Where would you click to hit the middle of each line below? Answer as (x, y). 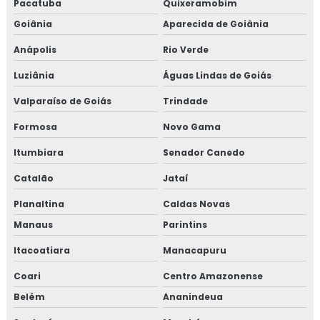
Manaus (33, 224)
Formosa (35, 126)
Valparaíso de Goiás (62, 101)
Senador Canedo (204, 152)
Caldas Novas (196, 204)
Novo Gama (191, 126)
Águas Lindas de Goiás (217, 75)
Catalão (34, 178)
